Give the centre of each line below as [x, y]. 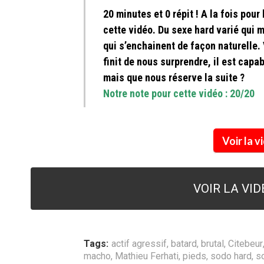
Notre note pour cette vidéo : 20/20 [179, 94]
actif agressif [139, 244]
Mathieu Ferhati [147, 256]
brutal [212, 244]
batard [184, 244]
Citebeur [245, 244]
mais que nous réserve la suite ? [174, 78]
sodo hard [231, 256]
